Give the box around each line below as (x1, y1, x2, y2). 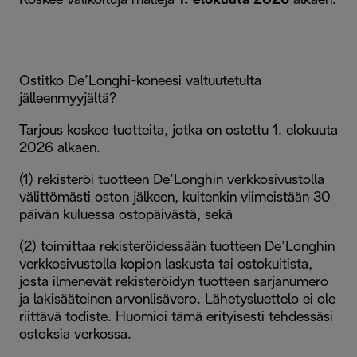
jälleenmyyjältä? (19, 92, 116, 106)
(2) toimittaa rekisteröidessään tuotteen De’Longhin (19, 240, 335, 254)
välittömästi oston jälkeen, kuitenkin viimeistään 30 (19, 190, 331, 205)
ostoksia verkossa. (19, 328, 131, 342)
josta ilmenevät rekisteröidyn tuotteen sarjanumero (19, 275, 328, 289)
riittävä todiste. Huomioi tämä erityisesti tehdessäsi (19, 310, 333, 324)
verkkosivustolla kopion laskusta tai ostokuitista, (19, 257, 312, 272)
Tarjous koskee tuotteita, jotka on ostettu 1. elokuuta (19, 124, 338, 138)
